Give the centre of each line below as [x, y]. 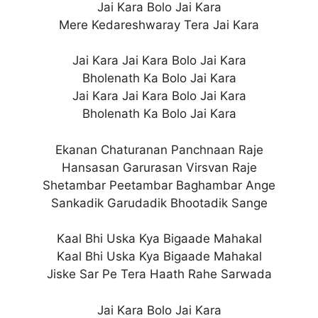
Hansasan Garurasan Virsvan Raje [159, 167]
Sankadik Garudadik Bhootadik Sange [159, 203]
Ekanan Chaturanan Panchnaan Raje [159, 149]
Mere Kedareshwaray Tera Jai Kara [159, 24]
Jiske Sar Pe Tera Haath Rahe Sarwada [159, 274]
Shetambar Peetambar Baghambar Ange [159, 185]
